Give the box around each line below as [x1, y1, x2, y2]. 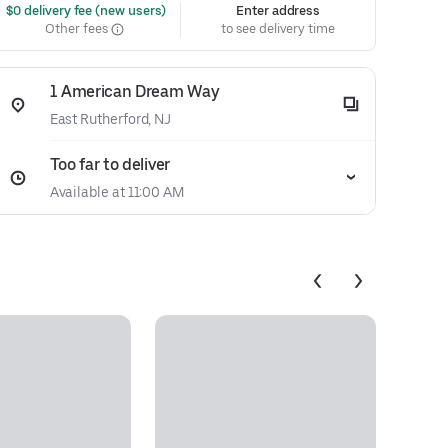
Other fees [45, 21, 111, 36]
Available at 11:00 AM [49, 184, 184, 200]
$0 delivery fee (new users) [2, 3, 167, 18]
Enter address [236, 3, 321, 18]
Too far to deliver [49, 155, 170, 174]
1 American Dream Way [49, 82, 220, 101]
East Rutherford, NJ [49, 111, 172, 127]
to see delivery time [221, 21, 335, 36]
